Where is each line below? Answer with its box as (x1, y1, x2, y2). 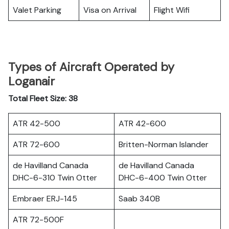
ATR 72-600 (13, 139, 60, 150)
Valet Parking (13, 5, 61, 15)
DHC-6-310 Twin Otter (13, 172, 97, 183)
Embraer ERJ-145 (13, 193, 77, 204)
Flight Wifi (154, 5, 190, 15)
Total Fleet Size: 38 (8, 93, 78, 104)
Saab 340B (119, 193, 160, 204)
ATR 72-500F (13, 214, 64, 225)
